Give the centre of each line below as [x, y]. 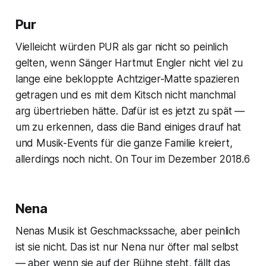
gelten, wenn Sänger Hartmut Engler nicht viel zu [129, 63]
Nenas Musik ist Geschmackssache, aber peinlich [127, 231]
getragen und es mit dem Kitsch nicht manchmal [126, 95]
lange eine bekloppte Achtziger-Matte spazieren [127, 79]
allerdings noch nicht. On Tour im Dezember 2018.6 [132, 159]
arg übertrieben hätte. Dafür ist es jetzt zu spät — [130, 111]
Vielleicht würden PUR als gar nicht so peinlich [121, 47]
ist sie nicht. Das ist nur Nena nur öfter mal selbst [127, 247]
